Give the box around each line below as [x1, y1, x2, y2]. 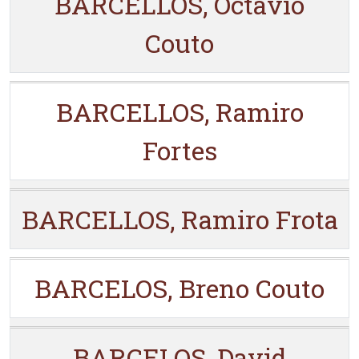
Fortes [142, 133, 217, 167]
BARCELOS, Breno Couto [34, 271, 325, 305]
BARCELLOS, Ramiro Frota [21, 202, 338, 236]
